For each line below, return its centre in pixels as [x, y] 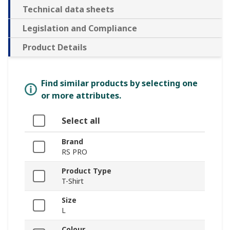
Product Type [87, 171]
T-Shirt [73, 181]
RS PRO [74, 152]
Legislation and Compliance [80, 28]
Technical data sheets [68, 9]
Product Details [55, 47]
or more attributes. [81, 96]
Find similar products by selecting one [119, 83]
